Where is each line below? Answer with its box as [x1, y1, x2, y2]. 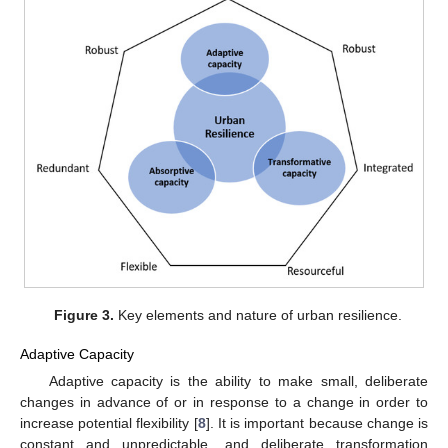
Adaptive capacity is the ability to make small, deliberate [48, 372, 428, 389]
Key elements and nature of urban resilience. [114, 307, 403, 324]
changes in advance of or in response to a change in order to [20, 393, 428, 410]
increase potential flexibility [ [20, 414, 198, 431]
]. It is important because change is [205, 414, 429, 431]
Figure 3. [54, 307, 115, 324]
